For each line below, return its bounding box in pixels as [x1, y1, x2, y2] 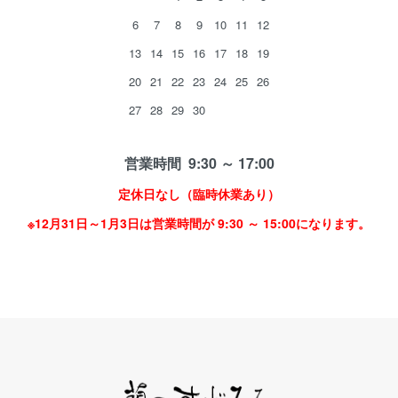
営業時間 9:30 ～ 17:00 [123, 153, 275, 173]
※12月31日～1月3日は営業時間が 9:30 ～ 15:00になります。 [28, 214, 370, 232]
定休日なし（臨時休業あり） [118, 185, 280, 203]
